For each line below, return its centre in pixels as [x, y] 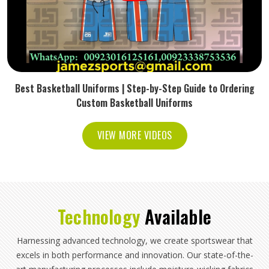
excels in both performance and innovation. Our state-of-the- [134, 255]
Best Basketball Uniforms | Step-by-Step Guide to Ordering [134, 88]
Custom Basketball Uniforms [134, 102]
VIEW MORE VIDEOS [134, 135]
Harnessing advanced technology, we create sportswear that [134, 240]
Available [178, 216]
